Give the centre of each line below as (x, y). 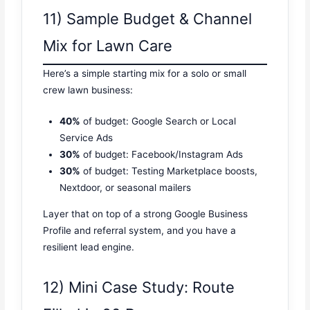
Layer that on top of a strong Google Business (146, 214)
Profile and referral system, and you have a (140, 231)
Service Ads (86, 138)
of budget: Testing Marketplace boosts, (169, 171)
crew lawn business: (88, 90)
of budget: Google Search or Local (158, 121)
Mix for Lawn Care (108, 45)
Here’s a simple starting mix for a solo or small (145, 73)
